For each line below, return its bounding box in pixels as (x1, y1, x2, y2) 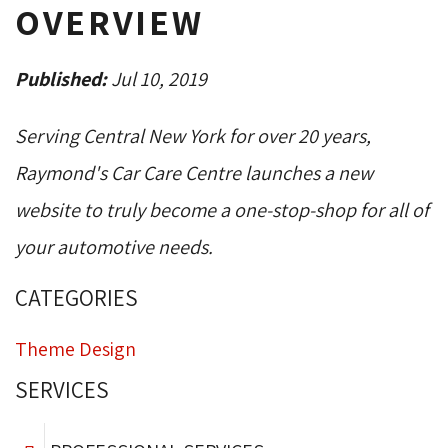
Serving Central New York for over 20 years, (15, 123, 371, 150)
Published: (15, 66, 111, 93)
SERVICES (15, 375, 109, 406)
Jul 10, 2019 (111, 66, 207, 93)
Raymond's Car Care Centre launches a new (15, 160, 373, 187)
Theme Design (15, 336, 136, 363)
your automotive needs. (15, 234, 217, 261)
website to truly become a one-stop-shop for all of (15, 197, 429, 224)
